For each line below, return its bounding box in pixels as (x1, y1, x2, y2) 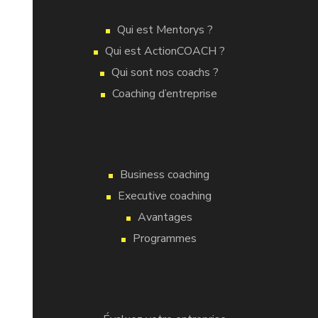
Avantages (137, 209, 192, 225)
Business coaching (120, 167, 209, 182)
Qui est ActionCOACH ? (104, 43, 225, 59)
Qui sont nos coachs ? (111, 65, 219, 80)
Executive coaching (118, 188, 212, 204)
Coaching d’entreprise (112, 86, 217, 102)
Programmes (133, 231, 197, 246)
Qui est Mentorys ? (116, 22, 213, 38)
